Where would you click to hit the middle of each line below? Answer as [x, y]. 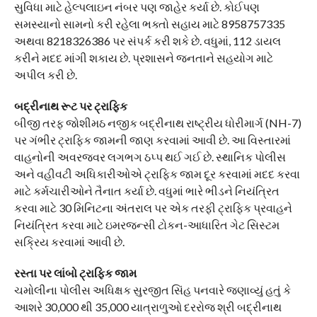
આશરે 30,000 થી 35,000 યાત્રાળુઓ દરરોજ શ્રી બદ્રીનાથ [148, 307]
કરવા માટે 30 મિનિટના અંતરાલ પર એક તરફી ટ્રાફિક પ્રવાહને [153, 208]
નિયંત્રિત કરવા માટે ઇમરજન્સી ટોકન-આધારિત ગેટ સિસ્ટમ [146, 225]
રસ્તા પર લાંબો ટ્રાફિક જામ [75, 273]
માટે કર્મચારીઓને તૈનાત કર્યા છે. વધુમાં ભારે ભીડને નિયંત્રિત [146, 191]
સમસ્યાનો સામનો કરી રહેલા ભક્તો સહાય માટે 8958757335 [149, 24]
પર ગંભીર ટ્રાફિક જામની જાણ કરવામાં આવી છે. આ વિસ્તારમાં [152, 140]
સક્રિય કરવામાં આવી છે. [69, 242]
